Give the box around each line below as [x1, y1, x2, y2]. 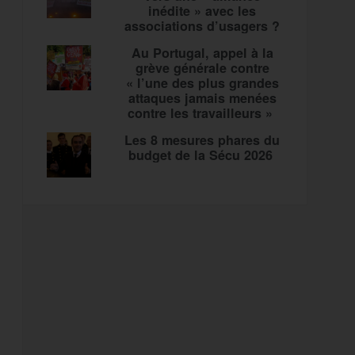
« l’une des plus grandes [125, 74, 279, 93]
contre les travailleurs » [128, 104, 277, 123]
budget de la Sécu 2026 [128, 146, 277, 165]
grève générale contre [135, 59, 269, 78]
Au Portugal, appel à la [131, 44, 273, 63]
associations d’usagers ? [124, 17, 281, 36]
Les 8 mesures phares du [124, 131, 281, 150]
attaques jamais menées [128, 89, 277, 108]
